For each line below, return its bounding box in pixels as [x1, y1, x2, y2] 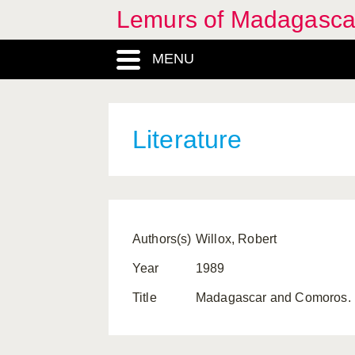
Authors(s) [132, 232, 192, 246]
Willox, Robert [196, 232, 277, 246]
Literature [132, 125, 242, 154]
